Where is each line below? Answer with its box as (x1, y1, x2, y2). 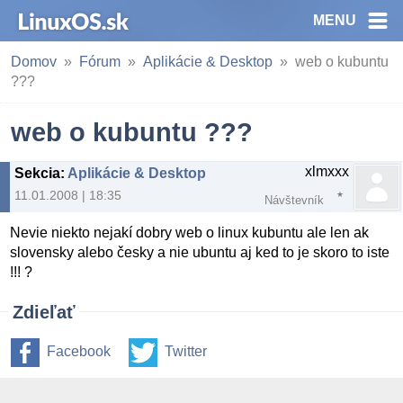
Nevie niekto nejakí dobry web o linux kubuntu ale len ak (10, 225, 370, 241)
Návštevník (264, 193, 324, 207)
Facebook (47, 344, 111, 360)
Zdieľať (13, 302, 76, 323)
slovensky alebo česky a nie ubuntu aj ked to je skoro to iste (10, 245, 390, 261)
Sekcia (14, 166, 60, 181)
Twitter (165, 344, 207, 360)
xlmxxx (305, 164, 349, 179)
